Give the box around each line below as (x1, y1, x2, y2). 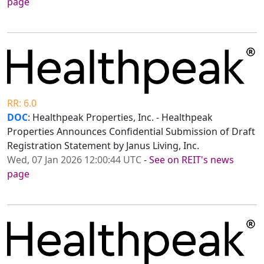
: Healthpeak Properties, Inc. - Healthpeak (28, 111, 213, 124)
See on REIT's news (149, 153, 234, 167)
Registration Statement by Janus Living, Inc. (7, 139, 199, 153)
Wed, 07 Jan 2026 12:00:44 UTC (7, 153, 141, 167)
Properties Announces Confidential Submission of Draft (7, 125, 255, 138)
